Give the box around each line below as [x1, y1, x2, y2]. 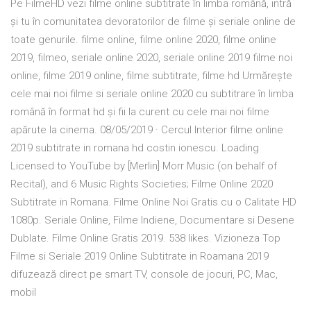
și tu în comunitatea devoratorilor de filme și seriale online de [10, 15, 296, 28]
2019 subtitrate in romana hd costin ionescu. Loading [10, 142, 259, 155]
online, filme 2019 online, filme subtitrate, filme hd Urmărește [10, 69, 292, 83]
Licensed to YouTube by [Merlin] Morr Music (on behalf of [10, 160, 277, 173]
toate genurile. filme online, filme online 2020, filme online [10, 33, 276, 47]
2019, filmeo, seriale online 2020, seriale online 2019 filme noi [10, 51, 292, 65]
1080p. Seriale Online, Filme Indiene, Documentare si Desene [10, 214, 294, 227]
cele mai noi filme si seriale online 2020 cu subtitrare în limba [10, 87, 294, 101]
